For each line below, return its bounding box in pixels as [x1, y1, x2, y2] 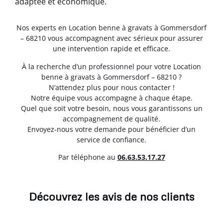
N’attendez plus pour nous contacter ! [48, 82, 175, 92]
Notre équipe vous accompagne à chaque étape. [30, 93, 193, 103]
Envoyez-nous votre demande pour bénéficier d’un [27, 124, 196, 134]
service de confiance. [77, 134, 146, 144]
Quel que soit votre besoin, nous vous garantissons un [20, 103, 203, 113]
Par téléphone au [58, 152, 117, 162]
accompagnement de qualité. [63, 113, 160, 123]
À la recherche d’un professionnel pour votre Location [22, 61, 201, 71]
